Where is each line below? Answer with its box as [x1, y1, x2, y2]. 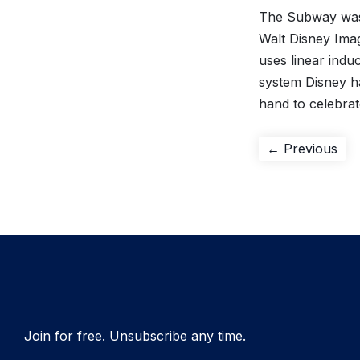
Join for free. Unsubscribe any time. [24, 327, 246, 344]
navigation [258, 162, 350, 186]
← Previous [267, 141, 337, 157]
